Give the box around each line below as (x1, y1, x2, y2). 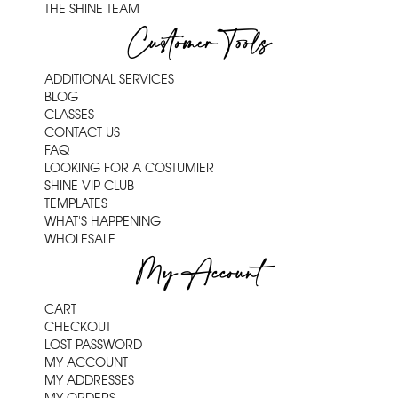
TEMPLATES (44, 195, 107, 212)
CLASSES (44, 107, 94, 123)
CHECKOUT (44, 319, 111, 336)
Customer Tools (127, 19, 271, 70)
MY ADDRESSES (44, 372, 134, 389)
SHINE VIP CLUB (44, 178, 134, 195)
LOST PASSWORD (44, 337, 142, 354)
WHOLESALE (44, 231, 115, 248)
